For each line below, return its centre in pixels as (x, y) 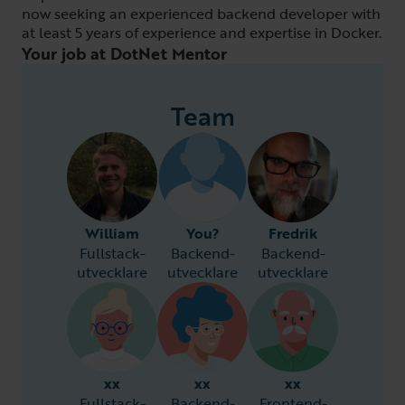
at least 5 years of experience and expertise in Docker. (202, 33)
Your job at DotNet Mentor (124, 53)
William (112, 233)
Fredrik (293, 233)
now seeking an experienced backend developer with (201, 14)
